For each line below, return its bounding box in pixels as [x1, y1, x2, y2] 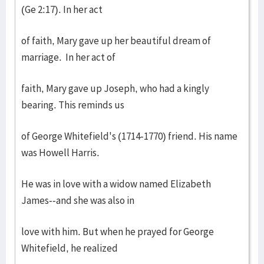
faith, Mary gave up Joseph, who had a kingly [21, 82, 209, 95]
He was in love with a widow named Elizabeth [21, 177, 211, 190]
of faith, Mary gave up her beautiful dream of [21, 34, 211, 47]
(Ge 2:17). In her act [21, 3, 103, 16]
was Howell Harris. [21, 146, 100, 159]
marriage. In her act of [21, 51, 115, 64]
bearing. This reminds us [21, 98, 124, 111]
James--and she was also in [21, 194, 134, 207]
